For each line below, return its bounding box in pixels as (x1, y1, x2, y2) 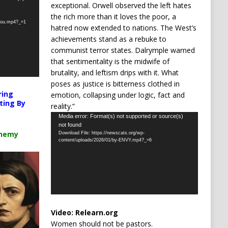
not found (58, 121, 81, 128)
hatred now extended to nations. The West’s (50, 22, 196, 33)
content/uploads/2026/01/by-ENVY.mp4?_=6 (58, 137, 152, 142)
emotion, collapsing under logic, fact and (50, 90, 185, 100)
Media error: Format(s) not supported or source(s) (58, 112, 183, 119)
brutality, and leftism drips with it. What (50, 67, 179, 77)
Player (50, 123, 71, 133)
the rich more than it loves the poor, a (50, 11, 176, 21)
